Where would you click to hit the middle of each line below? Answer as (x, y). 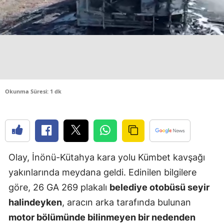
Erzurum (198, 74)
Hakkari (196, 176)
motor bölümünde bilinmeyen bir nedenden (102, 217)
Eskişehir (198, 94)
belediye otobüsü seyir (159, 187)
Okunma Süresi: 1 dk (33, 91)
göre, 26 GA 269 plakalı (59, 187)
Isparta (195, 217)
